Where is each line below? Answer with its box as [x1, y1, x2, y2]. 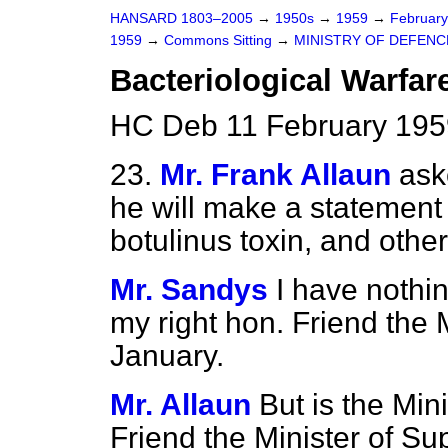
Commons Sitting [164, 33, 276, 48]
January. [110, 339, 224, 372]
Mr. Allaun [110, 388, 251, 421]
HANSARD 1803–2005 [110, 11, 253, 26]
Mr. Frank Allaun [160, 158, 391, 191]
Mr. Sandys [110, 273, 268, 306]
